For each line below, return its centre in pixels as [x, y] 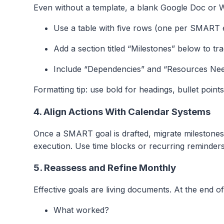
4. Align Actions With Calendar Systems [122, 111]
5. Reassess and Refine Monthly [105, 168]
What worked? [81, 210]
